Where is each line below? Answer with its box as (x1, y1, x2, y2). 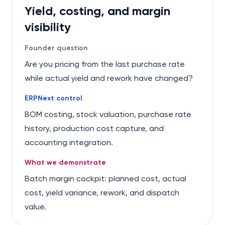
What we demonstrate (25, 158, 106, 167)
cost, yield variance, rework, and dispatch (25, 188, 179, 197)
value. (25, 202, 46, 211)
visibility (25, 20, 71, 34)
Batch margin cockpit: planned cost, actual (25, 174, 186, 183)
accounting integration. (25, 138, 113, 147)
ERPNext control (25, 94, 82, 102)
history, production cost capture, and (25, 124, 164, 133)
